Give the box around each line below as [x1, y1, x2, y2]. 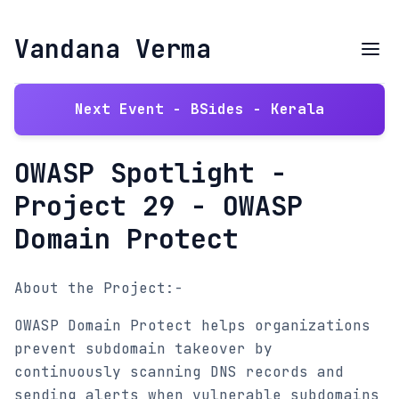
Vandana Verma [14, 32, 211, 65]
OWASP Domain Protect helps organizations [14, 316, 370, 335]
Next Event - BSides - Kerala [75, 100, 324, 118]
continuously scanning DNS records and [14, 362, 344, 381]
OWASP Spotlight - [14, 155, 287, 191]
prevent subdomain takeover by [14, 339, 273, 358]
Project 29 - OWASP [14, 188, 303, 224]
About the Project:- [14, 279, 183, 297]
